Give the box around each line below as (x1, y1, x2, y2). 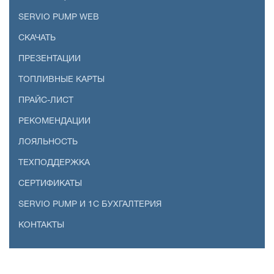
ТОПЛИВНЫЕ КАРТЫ (18, 75, 105, 84)
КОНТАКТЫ (18, 221, 64, 229)
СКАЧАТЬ (18, 34, 56, 42)
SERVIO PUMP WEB (18, 13, 99, 21)
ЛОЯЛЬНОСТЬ (18, 138, 78, 146)
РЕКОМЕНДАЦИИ (18, 117, 91, 125)
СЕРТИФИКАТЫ (18, 179, 82, 188)
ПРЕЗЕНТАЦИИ (18, 54, 81, 63)
